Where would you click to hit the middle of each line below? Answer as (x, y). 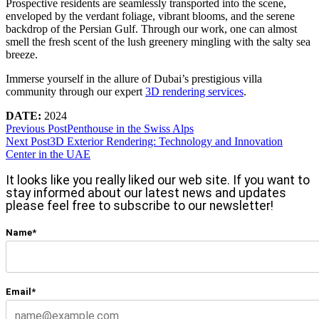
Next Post (28, 141)
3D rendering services (194, 91)
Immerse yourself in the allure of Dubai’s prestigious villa (134, 79)
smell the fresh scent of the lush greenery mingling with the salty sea (158, 42)
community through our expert (75, 91)
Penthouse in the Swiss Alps (130, 129)
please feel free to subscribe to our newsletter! (140, 205)
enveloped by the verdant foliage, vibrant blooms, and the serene (150, 16)
